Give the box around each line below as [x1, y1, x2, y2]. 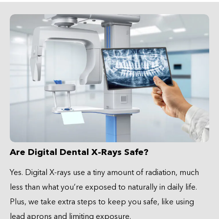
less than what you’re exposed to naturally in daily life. [10, 182, 197, 192]
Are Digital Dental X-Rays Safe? [10, 147, 149, 158]
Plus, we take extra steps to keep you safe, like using [10, 197, 194, 207]
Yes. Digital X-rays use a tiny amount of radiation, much [10, 167, 199, 177]
